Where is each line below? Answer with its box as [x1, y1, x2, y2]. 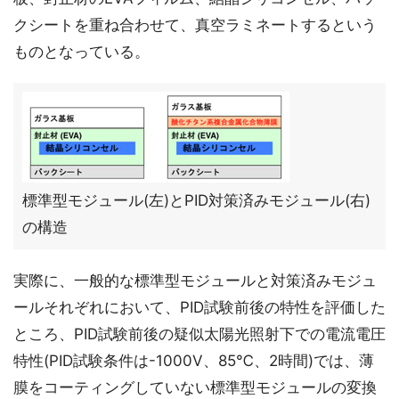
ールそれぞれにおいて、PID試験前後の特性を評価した [13, 298, 386, 316]
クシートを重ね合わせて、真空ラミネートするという [13, 16, 377, 34]
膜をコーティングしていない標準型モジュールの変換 [13, 379, 377, 396]
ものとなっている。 [13, 43, 150, 61]
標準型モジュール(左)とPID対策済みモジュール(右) [22, 191, 370, 209]
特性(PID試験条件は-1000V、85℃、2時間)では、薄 [13, 352, 374, 370]
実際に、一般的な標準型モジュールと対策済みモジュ [13, 272, 377, 289]
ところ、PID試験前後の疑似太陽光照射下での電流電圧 [13, 325, 386, 343]
